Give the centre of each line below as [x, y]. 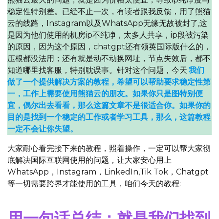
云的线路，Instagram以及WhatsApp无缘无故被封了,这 [107, 23]
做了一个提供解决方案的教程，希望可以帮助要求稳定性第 [109, 82]
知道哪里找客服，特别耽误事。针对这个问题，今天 [97, 70]
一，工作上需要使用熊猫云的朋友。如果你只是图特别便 [105, 94]
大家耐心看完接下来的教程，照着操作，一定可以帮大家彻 [109, 148]
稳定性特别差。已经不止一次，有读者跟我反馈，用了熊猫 [109, 11]
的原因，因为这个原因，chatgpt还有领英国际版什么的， [109, 47]
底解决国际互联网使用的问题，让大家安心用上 [89, 160]
